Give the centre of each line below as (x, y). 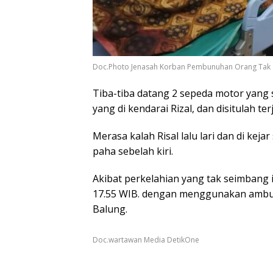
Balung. (110, 209)
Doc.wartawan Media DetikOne (146, 239)
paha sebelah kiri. (133, 151)
